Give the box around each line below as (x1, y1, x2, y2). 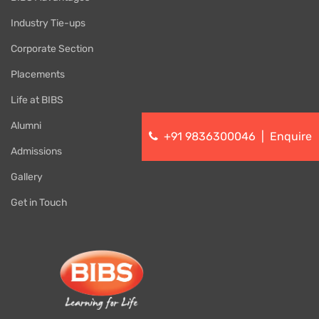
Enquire (270, 130, 312, 144)
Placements (11, 68, 65, 81)
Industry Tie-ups (11, 17, 85, 30)
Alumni (11, 120, 41, 132)
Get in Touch (11, 197, 68, 209)
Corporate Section (11, 43, 93, 56)
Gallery (11, 171, 43, 184)
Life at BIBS (11, 94, 63, 107)
